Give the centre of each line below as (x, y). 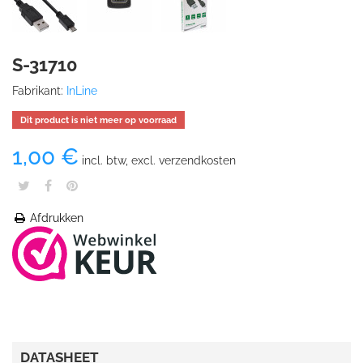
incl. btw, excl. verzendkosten (157, 160)
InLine (82, 91)
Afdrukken (55, 218)
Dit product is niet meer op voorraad (98, 120)
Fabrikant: (38, 91)
